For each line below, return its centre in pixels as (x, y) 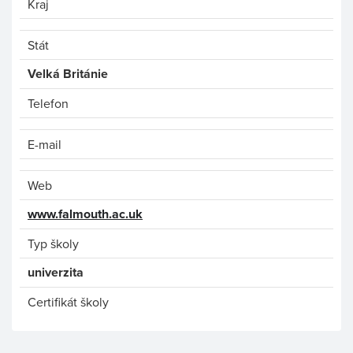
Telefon (48, 103)
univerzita (56, 272)
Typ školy (53, 243)
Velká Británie (68, 74)
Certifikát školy (68, 302)
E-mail (45, 144)
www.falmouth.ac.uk (85, 214)
